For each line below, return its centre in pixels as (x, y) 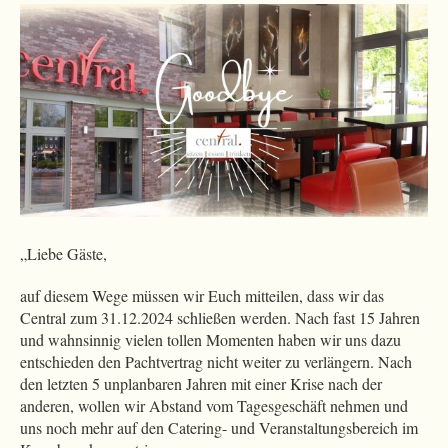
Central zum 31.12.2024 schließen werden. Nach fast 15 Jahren (220, 318)
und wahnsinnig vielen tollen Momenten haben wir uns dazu (210, 340)
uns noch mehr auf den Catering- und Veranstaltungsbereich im (219, 428)
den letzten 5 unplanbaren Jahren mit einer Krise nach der (201, 384)
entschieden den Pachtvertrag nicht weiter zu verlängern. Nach (216, 362)
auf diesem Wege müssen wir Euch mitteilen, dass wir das (202, 296)
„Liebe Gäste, (63, 254)
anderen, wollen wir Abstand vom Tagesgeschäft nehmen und (214, 406)
